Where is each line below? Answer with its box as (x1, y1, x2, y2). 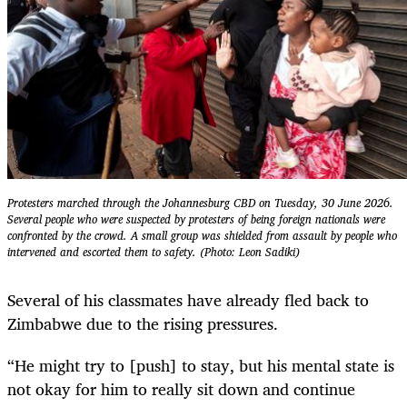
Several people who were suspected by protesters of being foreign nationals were (7, 210, 385, 230)
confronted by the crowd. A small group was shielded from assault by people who (7, 226, 397, 246)
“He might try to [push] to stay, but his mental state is (7, 351, 394, 379)
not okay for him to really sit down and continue (7, 374, 355, 402)
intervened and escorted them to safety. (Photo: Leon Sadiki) (7, 243, 300, 263)
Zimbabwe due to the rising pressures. (7, 309, 278, 337)
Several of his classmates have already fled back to (7, 285, 369, 313)
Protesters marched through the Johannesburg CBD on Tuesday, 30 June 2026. (7, 194, 393, 213)
